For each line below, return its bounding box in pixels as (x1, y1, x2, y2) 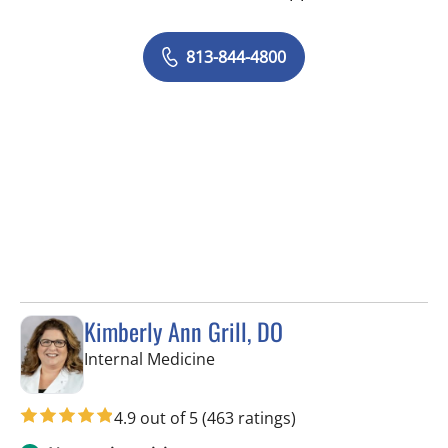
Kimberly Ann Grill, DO (84, 312, 283, 349)
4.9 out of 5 (114, 407, 202, 430)
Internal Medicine (84, 347, 215, 370)
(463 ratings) (202, 407, 296, 430)
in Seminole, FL (214, 346, 326, 369)
